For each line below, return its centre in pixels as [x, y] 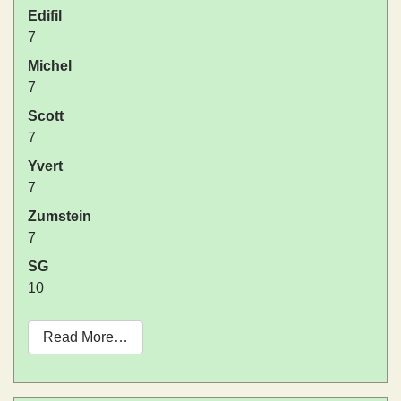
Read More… [85, 337]
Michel [50, 66]
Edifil [45, 16]
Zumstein [60, 217]
